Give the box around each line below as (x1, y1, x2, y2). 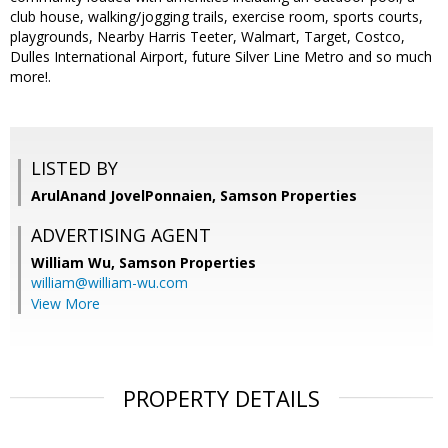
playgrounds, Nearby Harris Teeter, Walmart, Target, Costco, (10, 27, 405, 47)
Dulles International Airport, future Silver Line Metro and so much (10, 47, 432, 67)
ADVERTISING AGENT (31, 223, 211, 248)
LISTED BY (31, 156, 118, 181)
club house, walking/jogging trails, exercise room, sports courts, (10, 7, 423, 27)
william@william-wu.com (31, 273, 188, 293)
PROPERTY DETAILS (123, 383, 320, 414)
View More (31, 294, 100, 314)
